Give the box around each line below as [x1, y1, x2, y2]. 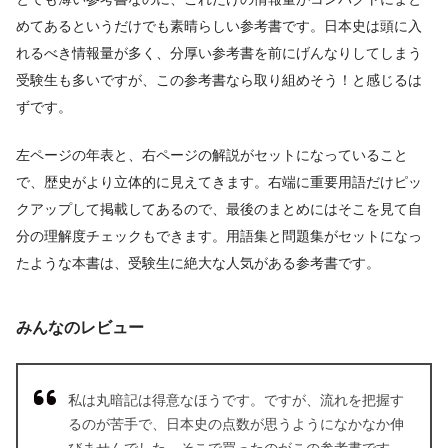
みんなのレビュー [16, 318, 144, 336]
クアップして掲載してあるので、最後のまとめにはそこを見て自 [16, 201, 422, 218]
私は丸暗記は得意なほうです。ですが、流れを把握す [68, 392, 404, 409]
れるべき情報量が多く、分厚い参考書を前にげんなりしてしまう [16, 44, 422, 61]
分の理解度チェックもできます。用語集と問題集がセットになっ [16, 228, 422, 245]
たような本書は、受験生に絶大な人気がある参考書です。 [16, 255, 380, 272]
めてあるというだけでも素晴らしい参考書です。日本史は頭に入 [16, 17, 422, 34]
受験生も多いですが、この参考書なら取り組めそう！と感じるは [16, 71, 422, 88]
